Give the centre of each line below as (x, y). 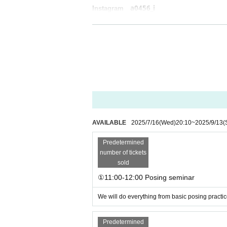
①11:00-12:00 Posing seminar (146, 178)
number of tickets (123, 153)
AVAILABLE (109, 123)
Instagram (111, 8)
